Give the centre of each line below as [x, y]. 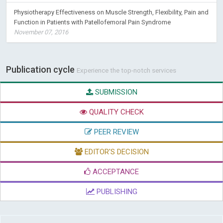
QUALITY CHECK [115, 112]
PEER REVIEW [115, 132]
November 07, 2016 [41, 32]
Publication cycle [41, 69]
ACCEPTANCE [115, 172]
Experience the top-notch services [126, 70]
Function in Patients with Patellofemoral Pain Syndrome [92, 22]
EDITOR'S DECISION [115, 152]
